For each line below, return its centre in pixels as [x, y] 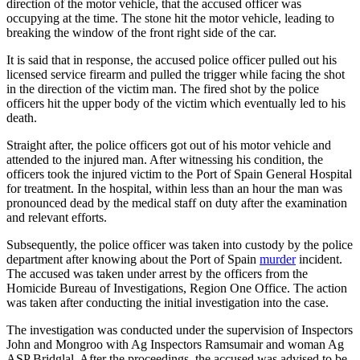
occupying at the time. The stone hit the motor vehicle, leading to [170, 18]
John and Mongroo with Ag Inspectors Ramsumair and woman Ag [175, 344]
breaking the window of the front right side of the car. [141, 32]
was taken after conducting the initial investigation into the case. [168, 302]
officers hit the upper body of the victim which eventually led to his [176, 103]
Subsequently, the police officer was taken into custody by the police [180, 244]
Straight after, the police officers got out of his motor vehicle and [169, 145]
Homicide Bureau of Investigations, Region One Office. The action [177, 288]
